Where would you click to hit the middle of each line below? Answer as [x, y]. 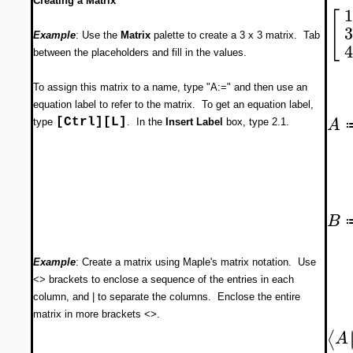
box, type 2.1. [256, 122]
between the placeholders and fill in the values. [140, 52]
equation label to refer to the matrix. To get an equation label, [173, 104]
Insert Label [194, 122]
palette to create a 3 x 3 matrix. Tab [235, 35]
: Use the [98, 35]
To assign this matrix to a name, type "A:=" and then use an [170, 87]
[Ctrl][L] [91, 122]
